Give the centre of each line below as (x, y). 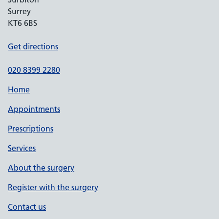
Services (22, 148)
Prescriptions (31, 129)
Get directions (33, 46)
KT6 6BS (22, 23)
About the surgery (41, 168)
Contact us (27, 207)
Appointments (34, 109)
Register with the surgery (53, 187)
